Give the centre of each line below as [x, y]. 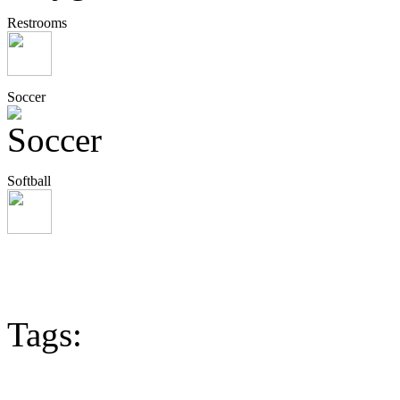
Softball [29, 181]
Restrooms [37, 23]
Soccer [26, 97]
